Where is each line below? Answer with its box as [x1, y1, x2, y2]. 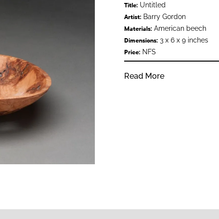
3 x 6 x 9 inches [157, 36, 208, 44]
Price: [124, 48, 140, 56]
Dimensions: [124, 37, 158, 44]
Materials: [124, 25, 152, 32]
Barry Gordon [141, 12, 186, 21]
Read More [124, 71, 164, 81]
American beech [152, 24, 206, 32]
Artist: [124, 13, 141, 21]
